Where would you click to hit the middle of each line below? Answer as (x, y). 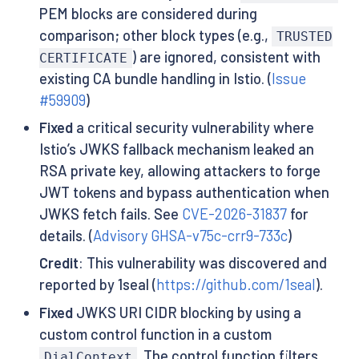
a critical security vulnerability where (193, 128)
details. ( (66, 236)
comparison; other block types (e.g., (155, 35)
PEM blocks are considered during (148, 13)
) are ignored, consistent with (226, 56)
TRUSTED (304, 36)
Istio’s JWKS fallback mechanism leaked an (176, 149)
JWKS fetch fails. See (110, 214)
